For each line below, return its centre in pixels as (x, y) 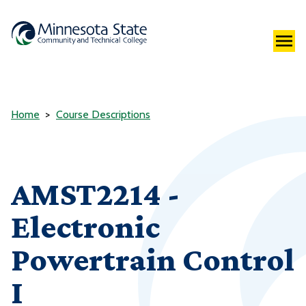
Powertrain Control (153, 260)
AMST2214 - (95, 194)
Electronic (85, 227)
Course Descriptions (103, 115)
